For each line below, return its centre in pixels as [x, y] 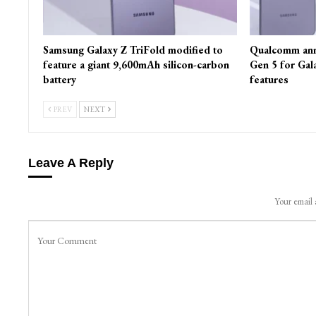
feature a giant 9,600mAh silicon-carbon [136, 64]
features [269, 79]
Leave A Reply [71, 163]
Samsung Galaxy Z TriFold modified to [133, 49]
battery [59, 79]
